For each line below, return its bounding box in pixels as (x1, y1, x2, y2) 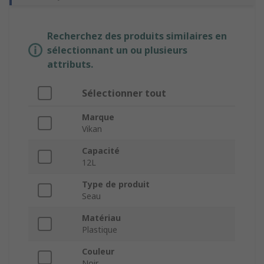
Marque (82, 111, 114, 123)
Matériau (82, 212, 121, 224)
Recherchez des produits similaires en (47, 29, 227, 43)
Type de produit (82, 179, 150, 190)
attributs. (47, 58, 93, 71)
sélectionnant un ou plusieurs (47, 44, 187, 57)
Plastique (82, 224, 117, 236)
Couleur (82, 246, 114, 258)
